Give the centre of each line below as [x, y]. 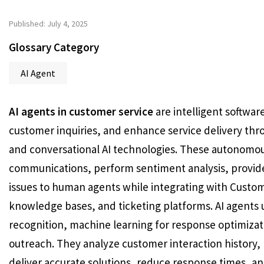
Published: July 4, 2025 [48, 24]
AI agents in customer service [81, 111]
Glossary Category [54, 47]
